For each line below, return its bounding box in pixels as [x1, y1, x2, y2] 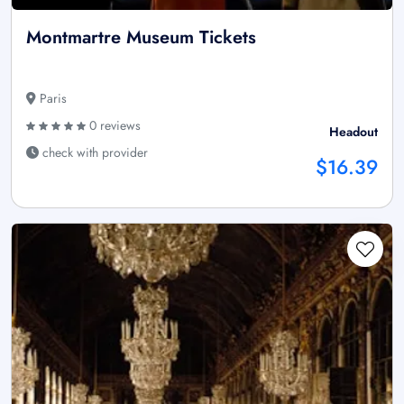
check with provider [39, 143, 148, 162]
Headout [329, 123, 378, 142]
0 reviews [86, 116, 141, 135]
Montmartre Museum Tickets [26, 24, 256, 51]
